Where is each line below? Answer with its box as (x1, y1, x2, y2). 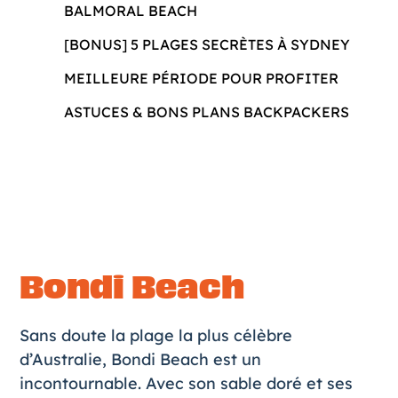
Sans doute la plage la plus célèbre (19, 324, 292, 346)
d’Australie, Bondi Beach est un (19, 348, 261, 370)
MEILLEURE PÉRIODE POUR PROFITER (63, 69, 338, 88)
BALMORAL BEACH (63, 2, 197, 20)
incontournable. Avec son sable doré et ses (19, 372, 353, 394)
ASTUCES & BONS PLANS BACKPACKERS (63, 103, 349, 122)
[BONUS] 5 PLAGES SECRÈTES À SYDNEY (63, 36, 350, 54)
